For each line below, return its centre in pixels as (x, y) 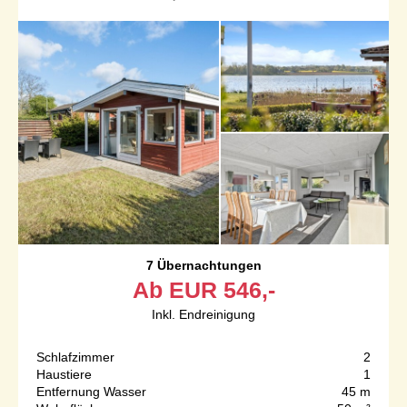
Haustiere (64, 375)
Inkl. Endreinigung (203, 315)
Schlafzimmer (75, 357)
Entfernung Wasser (91, 392)
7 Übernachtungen (203, 266)
